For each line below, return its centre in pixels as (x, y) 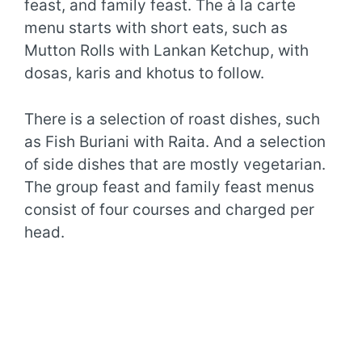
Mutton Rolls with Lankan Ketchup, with (166, 51)
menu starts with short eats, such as (156, 28)
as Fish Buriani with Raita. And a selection (175, 141)
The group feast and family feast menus (169, 187)
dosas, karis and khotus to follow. (144, 74)
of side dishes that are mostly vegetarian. (175, 164)
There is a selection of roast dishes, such (172, 119)
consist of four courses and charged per (169, 209)
